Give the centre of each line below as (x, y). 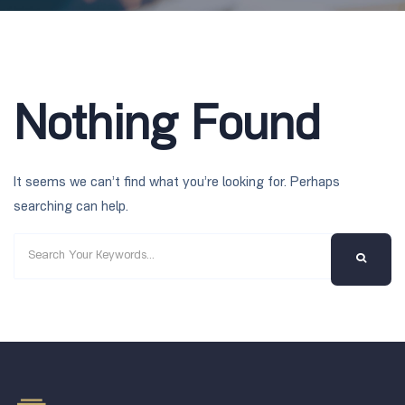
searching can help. (71, 207)
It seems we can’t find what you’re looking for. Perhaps (177, 183)
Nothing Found (167, 129)
